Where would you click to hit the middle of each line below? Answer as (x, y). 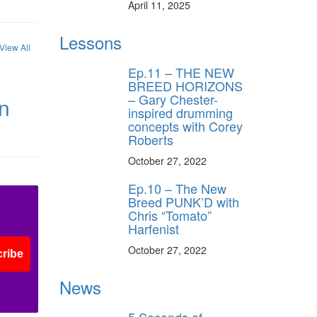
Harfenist (154, 229)
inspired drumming (180, 113)
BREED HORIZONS (185, 86)
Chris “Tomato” (170, 215)
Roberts (151, 140)
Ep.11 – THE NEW (181, 73)
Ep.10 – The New (177, 189)
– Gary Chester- (173, 99)
